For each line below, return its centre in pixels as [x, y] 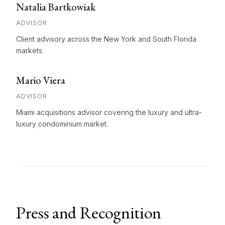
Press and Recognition [89, 212]
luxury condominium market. [62, 124]
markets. [30, 50]
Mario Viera [41, 80]
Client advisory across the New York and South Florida [106, 39]
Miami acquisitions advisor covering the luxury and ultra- [109, 112]
